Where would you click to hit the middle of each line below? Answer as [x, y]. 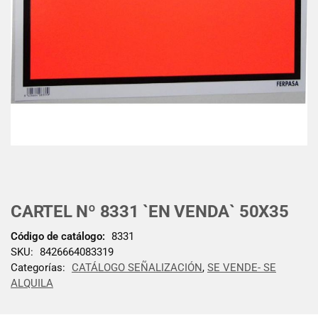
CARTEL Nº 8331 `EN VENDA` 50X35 [150, 212]
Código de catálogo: [58, 236]
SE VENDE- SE [242, 267]
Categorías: [39, 267]
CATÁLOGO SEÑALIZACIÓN [137, 267]
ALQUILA [32, 283]
